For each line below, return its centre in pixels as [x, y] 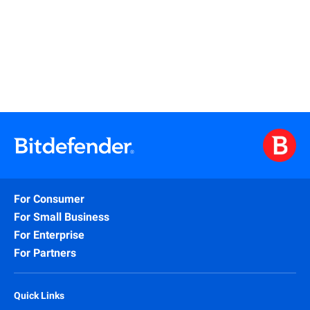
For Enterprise [49, 235]
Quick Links [39, 295]
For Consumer [49, 199]
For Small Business [62, 217]
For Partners [45, 253]
